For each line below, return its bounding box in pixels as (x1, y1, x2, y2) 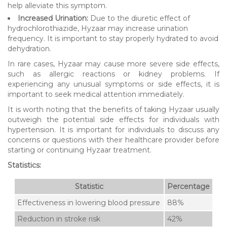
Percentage (167, 181, 210, 191)
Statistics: (8, 160, 41, 170)
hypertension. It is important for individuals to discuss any (8, 125, 219, 134)
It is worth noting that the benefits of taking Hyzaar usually (8, 104, 219, 114)
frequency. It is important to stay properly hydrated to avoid (8, 33, 218, 43)
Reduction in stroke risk (17, 214, 100, 223)
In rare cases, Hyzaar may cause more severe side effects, (8, 59, 219, 68)
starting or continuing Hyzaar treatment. (8, 145, 152, 155)
